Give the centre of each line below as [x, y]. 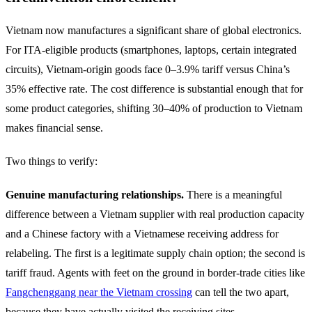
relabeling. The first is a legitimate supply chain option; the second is [155, 253]
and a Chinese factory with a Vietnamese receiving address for [142, 233]
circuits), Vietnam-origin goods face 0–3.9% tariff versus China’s [148, 69]
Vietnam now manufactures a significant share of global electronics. [154, 30]
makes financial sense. [54, 127]
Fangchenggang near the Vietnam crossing [99, 292]
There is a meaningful [233, 194]
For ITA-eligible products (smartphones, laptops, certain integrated [151, 49]
